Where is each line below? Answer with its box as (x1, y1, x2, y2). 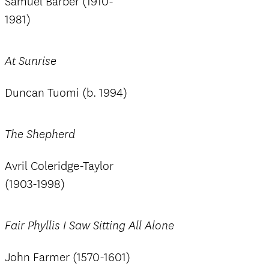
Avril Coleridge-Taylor (5, 159, 113, 174)
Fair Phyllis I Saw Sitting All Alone (5, 219, 174, 233)
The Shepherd (5, 127, 75, 142)
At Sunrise (5, 54, 56, 68)
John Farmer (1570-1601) (5, 250, 130, 265)
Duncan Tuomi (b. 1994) (5, 85, 127, 100)
